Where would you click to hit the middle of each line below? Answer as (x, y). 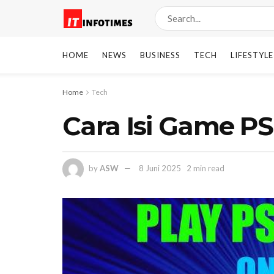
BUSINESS (160, 55)
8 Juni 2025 (160, 168)
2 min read (206, 168)
